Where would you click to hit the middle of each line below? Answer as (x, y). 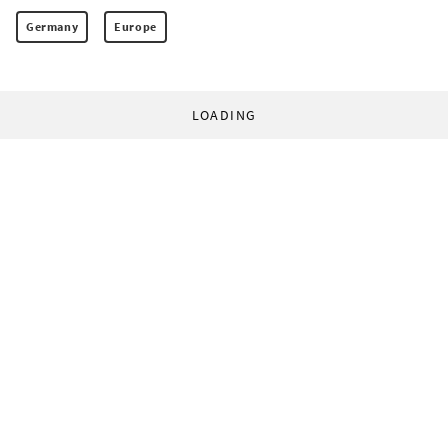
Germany (52, 26)
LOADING (224, 114)
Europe (135, 26)
